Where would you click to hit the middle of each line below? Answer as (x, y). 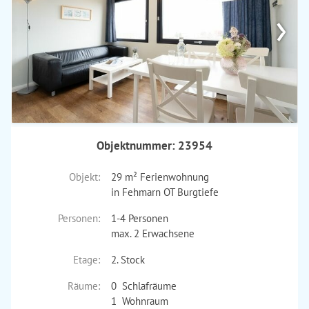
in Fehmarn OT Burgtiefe (165, 192)
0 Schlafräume (143, 286)
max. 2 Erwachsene (152, 233)
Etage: (86, 260)
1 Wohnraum (139, 301)
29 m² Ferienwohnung (160, 177)
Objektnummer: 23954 (154, 146)
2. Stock (128, 260)
